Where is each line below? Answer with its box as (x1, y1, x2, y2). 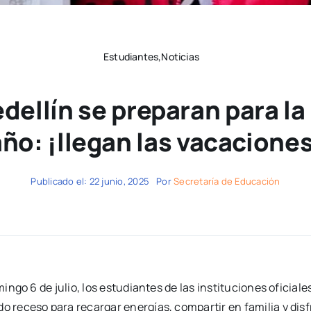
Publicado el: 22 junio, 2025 (31, 175, 150, 188)
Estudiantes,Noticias (103, 50, 200, 64)
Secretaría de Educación (174, 175, 280, 188)
